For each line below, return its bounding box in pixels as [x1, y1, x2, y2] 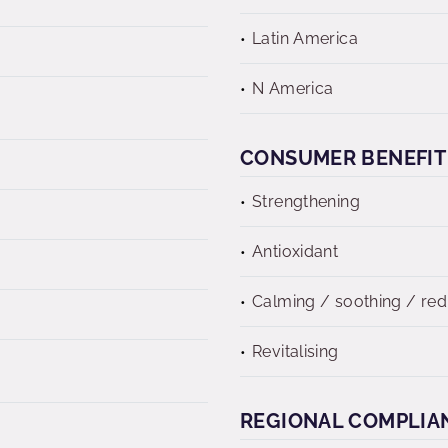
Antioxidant [252, 242, 339, 261]
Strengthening [252, 192, 360, 211]
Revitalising [252, 342, 339, 361]
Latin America [252, 29, 358, 48]
